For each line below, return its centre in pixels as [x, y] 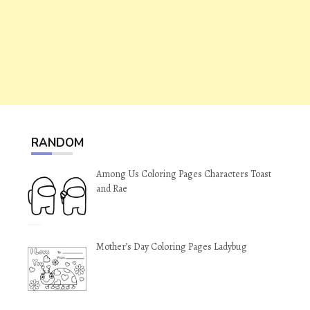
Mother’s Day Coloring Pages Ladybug [172, 247]
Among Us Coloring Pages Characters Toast [184, 174]
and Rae [112, 189]
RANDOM [57, 143]
